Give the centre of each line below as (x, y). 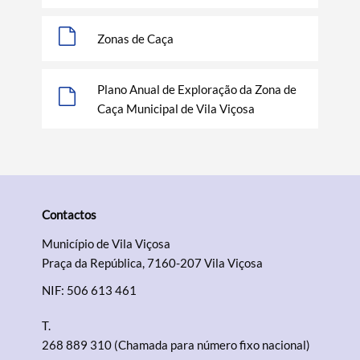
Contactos (70, 215)
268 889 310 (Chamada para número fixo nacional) (176, 345)
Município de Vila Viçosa (106, 243)
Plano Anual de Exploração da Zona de (197, 89)
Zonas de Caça (136, 39)
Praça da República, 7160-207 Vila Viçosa (153, 263)
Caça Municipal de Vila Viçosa (176, 108)
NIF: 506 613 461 (90, 290)
